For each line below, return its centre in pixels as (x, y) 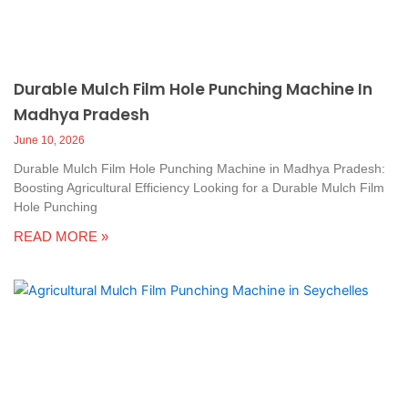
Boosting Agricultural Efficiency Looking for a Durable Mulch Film (199, 188)
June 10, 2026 (49, 141)
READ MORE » (61, 237)
